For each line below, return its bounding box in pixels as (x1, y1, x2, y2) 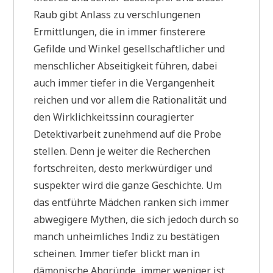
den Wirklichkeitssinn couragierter (34, 110, 194, 124)
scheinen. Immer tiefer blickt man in (34, 246, 200, 260)
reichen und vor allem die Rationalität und (34, 93, 227, 107)
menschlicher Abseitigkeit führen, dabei (34, 58, 218, 73)
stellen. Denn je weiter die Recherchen (34, 144, 211, 158)
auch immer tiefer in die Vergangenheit (34, 76, 215, 90)
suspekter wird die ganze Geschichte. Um (34, 178, 222, 192)
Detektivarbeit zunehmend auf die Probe (34, 127, 222, 141)
